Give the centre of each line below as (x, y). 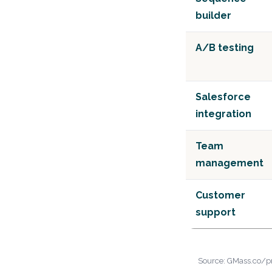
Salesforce (223, 97)
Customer (220, 195)
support (216, 212)
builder (213, 15)
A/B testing (225, 48)
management (229, 163)
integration (223, 114)
